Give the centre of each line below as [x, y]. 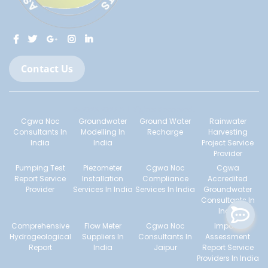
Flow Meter [103, 226]
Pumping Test [40, 168]
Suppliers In [103, 236]
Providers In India [228, 258]
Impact [228, 226]
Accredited [228, 179]
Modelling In [103, 132]
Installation [103, 179]
